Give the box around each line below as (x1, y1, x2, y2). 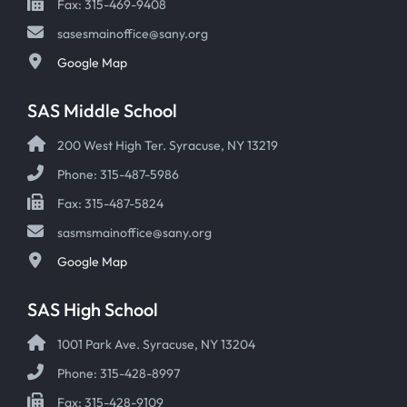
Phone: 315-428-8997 (57, 364, 180, 382)
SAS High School (27, 297, 158, 321)
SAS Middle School (27, 98, 177, 122)
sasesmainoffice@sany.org (57, 25, 208, 42)
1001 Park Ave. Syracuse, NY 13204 (57, 335, 255, 352)
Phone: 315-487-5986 (57, 165, 179, 183)
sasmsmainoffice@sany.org (57, 223, 212, 241)
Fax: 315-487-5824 (57, 194, 164, 212)
